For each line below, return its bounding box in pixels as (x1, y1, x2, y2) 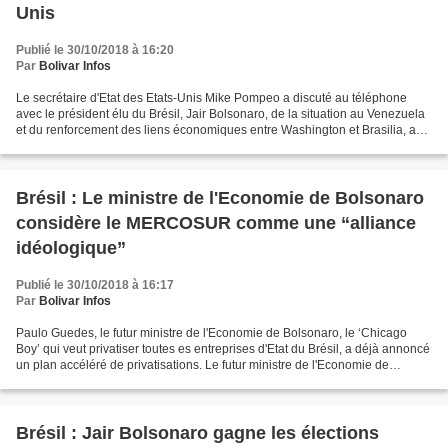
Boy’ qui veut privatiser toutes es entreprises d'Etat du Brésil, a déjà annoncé (16, 342, 430, 356)
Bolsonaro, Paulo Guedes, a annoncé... (16, 374, 229, 388)
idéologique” (16, 238, 126, 258)
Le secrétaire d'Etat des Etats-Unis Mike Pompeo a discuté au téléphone (16, 91, 407, 105)
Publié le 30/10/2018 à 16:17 (16, 278, 174, 292)
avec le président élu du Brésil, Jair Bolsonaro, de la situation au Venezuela (16, 107, 425, 121)
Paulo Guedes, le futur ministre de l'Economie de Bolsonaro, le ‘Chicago (16, 326, 407, 340)
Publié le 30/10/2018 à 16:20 (16, 43, 174, 57)
